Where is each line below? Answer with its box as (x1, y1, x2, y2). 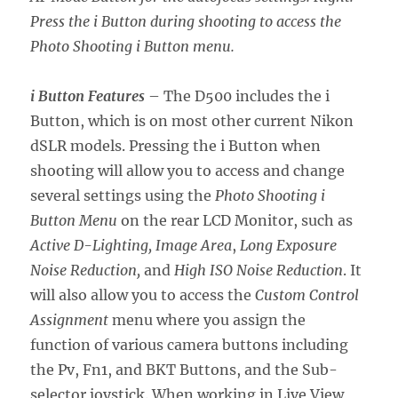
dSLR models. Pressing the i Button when (30, 137, 322, 155)
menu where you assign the (108, 311, 306, 330)
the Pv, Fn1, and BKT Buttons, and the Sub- (30, 361, 338, 379)
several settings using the (30, 187, 216, 205)
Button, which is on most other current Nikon (30, 112, 354, 131)
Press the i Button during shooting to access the (30, 12, 342, 31)
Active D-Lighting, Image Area (30, 236, 233, 255)
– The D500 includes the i (145, 87, 330, 106)
